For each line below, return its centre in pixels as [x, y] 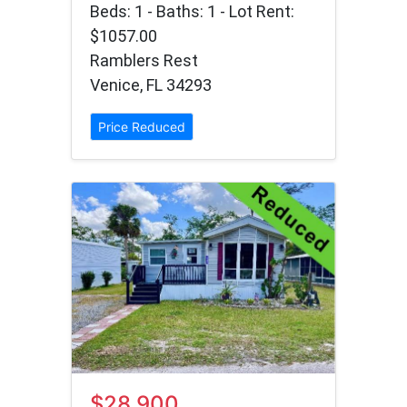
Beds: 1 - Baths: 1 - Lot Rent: [192, 12]
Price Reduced [142, 127]
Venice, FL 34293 [151, 85]
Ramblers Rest [144, 61]
